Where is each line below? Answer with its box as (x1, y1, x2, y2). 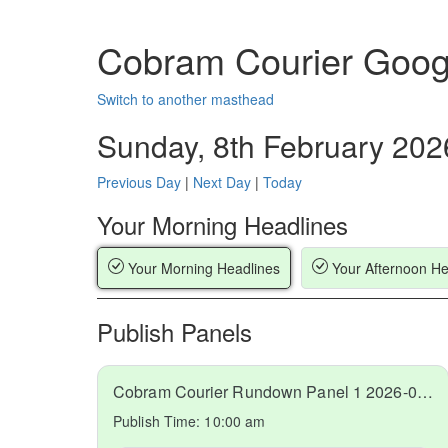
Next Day (193, 172, 251, 192)
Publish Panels (97, 314, 252, 349)
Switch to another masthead (97, 89, 274, 109)
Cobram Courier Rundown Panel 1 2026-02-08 (416, 380, 433, 403)
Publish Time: (113, 411, 205, 431)
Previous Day (97, 172, 181, 192)
